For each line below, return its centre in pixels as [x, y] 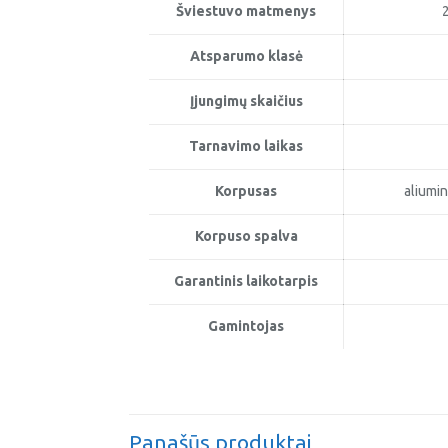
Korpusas [246, 191]
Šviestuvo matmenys [246, 11]
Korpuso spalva [246, 236]
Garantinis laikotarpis [246, 281]
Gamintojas [246, 326]
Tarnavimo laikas [246, 146]
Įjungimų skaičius [246, 101]
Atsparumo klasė [246, 56]
